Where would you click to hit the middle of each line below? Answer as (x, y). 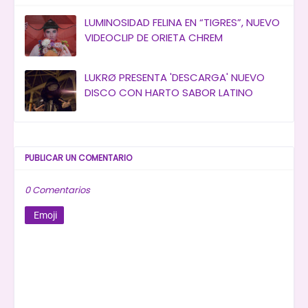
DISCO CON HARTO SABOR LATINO (169, 93)
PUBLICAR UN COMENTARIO (78, 158)
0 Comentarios (57, 190)
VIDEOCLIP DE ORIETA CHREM (154, 38)
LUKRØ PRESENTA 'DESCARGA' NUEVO (175, 78)
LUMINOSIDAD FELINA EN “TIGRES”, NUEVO (182, 23)
